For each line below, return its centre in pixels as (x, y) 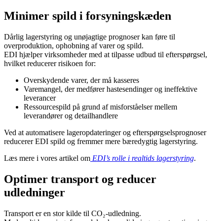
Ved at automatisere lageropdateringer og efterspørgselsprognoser (105, 132)
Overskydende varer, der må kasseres (81, 80)
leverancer (40, 98)
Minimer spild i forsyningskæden (88, 16)
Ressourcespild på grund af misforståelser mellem (100, 107)
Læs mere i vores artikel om (47, 158)
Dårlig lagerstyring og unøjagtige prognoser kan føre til (90, 37)
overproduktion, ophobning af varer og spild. (74, 45)
